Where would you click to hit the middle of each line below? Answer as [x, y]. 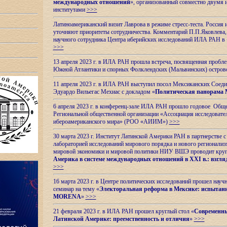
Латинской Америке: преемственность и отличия [121, 219]
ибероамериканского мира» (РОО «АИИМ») [111, 122]
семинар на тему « [76, 189]
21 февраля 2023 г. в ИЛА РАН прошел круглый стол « [123, 211]
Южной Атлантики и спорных [91, 69]
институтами [70, 10]
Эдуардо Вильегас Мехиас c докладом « [104, 92]
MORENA [67, 197]
